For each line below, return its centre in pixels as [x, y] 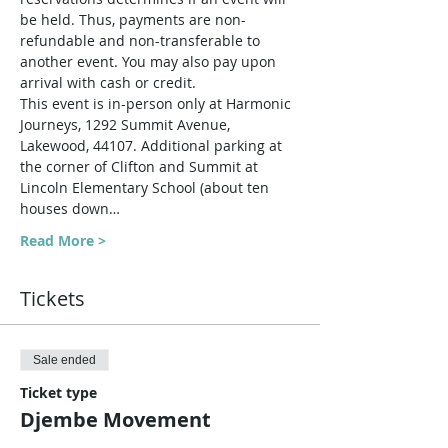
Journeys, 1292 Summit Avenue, [127, 124]
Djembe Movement [115, 419]
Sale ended [64, 360]
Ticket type [58, 392]
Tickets [52, 298]
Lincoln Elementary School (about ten [146, 187]
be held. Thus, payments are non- [133, 19]
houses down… [70, 208]
